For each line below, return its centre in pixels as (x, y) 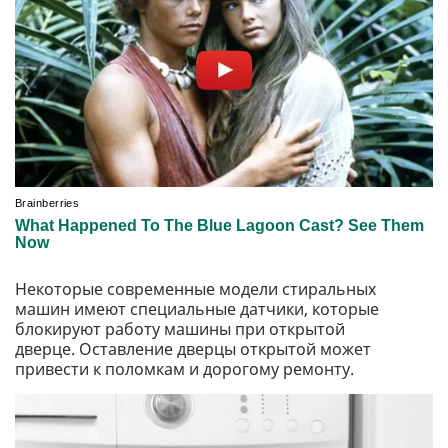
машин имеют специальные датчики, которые (197, 309)
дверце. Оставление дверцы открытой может (193, 349)
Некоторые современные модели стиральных (195, 289)
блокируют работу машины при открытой (180, 329)
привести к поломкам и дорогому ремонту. (184, 369)
